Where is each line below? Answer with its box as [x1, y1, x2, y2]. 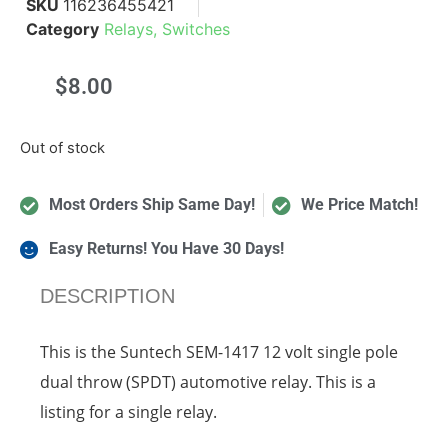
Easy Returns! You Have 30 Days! [48, 239, 284, 259]
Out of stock [20, 138, 105, 157]
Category [26, 18, 99, 39]
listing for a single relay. [40, 401, 218, 424]
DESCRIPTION [40, 285, 176, 308]
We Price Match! [300, 195, 418, 215]
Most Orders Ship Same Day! [48, 195, 255, 215]
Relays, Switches [104, 18, 230, 39]
